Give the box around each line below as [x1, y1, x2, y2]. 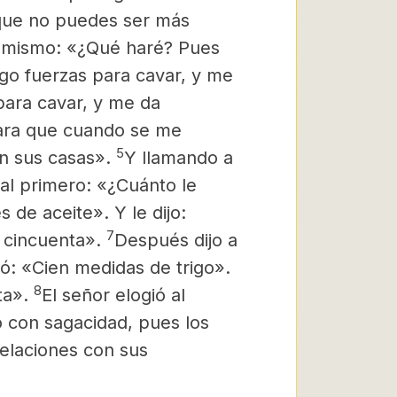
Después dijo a [114, 230, 237, 251]
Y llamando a [124, 147, 233, 168]
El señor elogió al [42, 284, 185, 306]
